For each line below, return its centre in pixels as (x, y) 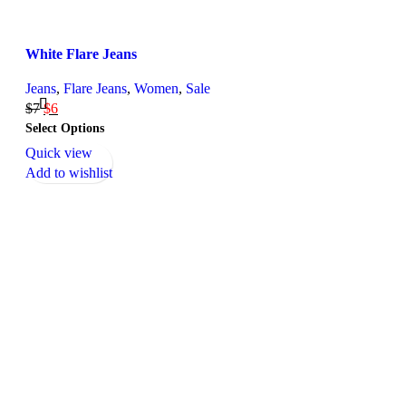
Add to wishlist (69, 173)
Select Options (65, 128)
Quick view (59, 153)
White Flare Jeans (81, 54)
